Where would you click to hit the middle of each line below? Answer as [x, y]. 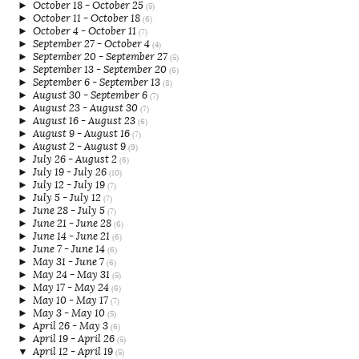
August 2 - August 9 [81, 147]
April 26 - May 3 [72, 326]
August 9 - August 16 [83, 134]
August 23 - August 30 [87, 108]
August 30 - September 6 [91, 95]
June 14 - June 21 [73, 236]
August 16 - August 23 [85, 121]
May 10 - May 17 [72, 301]
